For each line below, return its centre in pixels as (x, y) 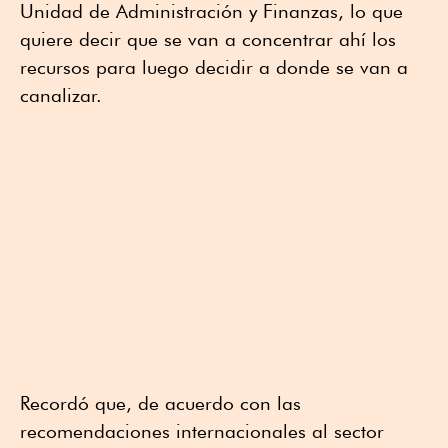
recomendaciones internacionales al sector (202, 431)
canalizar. (61, 95)
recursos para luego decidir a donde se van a (214, 67)
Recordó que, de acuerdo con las (160, 403)
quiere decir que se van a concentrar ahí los (208, 39)
